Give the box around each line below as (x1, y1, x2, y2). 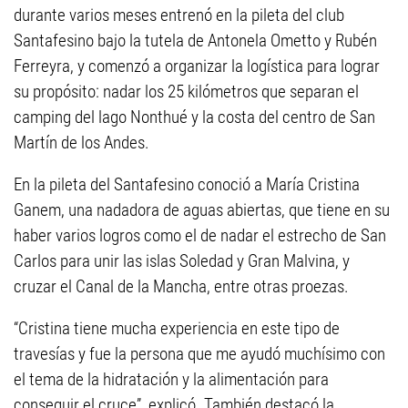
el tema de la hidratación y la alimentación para (14, 369, 329, 390)
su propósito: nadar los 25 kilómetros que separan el (14, 81, 359, 102)
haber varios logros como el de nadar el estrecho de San (14, 225, 386, 246)
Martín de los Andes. (14, 132, 149, 153)
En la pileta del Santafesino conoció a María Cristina (14, 174, 360, 195)
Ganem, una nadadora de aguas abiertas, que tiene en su (14, 199, 390, 220)
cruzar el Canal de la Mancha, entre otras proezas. (14, 276, 349, 297)
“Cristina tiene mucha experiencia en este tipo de (14, 318, 340, 339)
